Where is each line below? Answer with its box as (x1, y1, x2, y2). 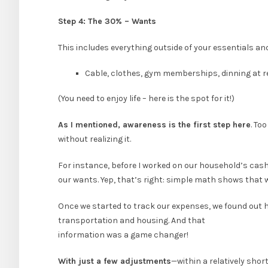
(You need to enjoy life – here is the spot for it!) (58, 93, 234, 104)
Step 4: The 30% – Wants (58, 16, 156, 27)
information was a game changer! (58, 230, 188, 240)
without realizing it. (58, 134, 131, 145)
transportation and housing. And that (58, 215, 205, 226)
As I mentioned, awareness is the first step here (58, 120, 251, 130)
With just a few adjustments (58, 256, 171, 267)
